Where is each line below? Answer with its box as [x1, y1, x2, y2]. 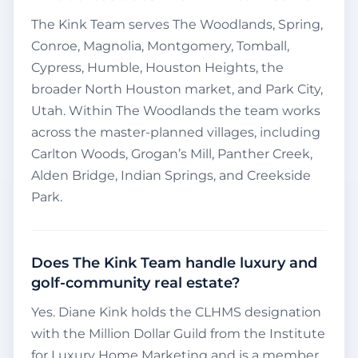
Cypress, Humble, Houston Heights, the [31, 60, 284, 76]
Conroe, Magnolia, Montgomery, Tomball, [31, 38, 289, 54]
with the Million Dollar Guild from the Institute [31, 326, 325, 342]
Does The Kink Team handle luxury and [31, 254, 317, 272]
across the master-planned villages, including [31, 125, 320, 141]
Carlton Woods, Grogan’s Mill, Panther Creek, [31, 146, 312, 162]
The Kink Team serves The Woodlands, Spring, [31, 17, 323, 33]
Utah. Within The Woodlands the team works [31, 103, 320, 119]
